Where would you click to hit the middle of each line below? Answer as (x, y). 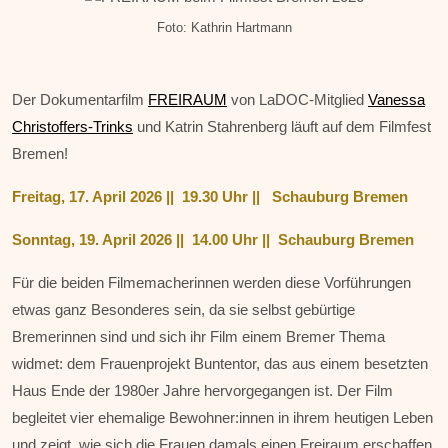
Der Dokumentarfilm (80, 100)
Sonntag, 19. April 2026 (92, 240)
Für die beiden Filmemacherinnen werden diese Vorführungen (211, 283)
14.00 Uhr (225, 240)
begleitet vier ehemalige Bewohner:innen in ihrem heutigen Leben (222, 418)
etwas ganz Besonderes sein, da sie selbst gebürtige (183, 310)
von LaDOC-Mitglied (297, 100)
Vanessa (396, 100)
